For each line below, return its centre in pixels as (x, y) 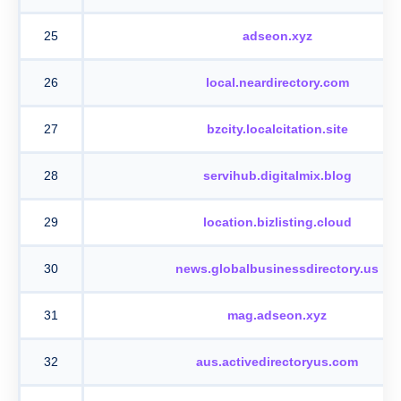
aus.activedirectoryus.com (277, 361)
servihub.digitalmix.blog (277, 175)
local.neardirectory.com (277, 82)
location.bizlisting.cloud (277, 222)
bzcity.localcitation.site (277, 128)
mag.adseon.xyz (277, 315)
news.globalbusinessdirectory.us (277, 268)
